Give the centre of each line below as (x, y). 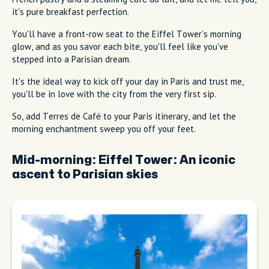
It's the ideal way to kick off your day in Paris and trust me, (128, 81)
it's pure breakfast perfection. (71, 12)
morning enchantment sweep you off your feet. (104, 129)
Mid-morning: (55, 160)
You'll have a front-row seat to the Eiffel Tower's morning (127, 34)
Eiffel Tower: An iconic (167, 160)
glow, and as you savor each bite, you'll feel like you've (120, 47)
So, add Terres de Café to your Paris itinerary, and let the (124, 116)
